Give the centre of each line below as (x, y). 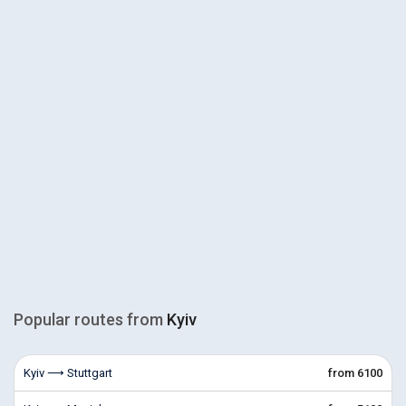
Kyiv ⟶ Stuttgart (68, 373)
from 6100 (355, 373)
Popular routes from (90, 319)
